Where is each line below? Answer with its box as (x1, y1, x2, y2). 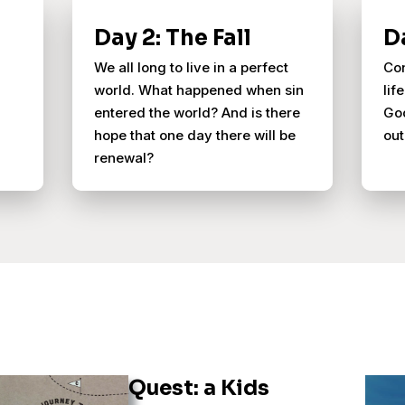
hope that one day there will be (94, 127, 296, 144)
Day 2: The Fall (94, 24, 251, 52)
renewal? (94, 149, 154, 166)
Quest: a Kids (128, 375, 270, 401)
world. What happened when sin (94, 81, 304, 99)
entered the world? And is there (94, 104, 300, 121)
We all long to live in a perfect (94, 59, 288, 76)
